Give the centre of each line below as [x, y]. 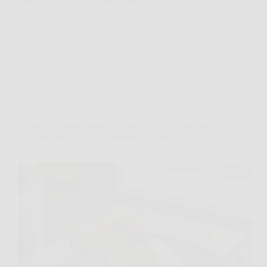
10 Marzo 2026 [136, 24]
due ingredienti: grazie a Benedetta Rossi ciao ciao [112, 136]
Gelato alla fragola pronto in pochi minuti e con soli [114, 125]
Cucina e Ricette [73, 100]
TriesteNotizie [68, 24]
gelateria [34, 147]
